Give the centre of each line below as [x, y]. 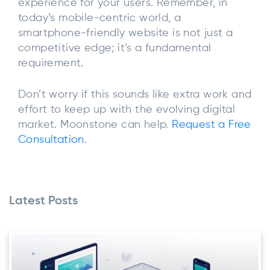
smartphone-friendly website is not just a [126, 33]
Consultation [51, 140]
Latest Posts [43, 201]
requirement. [51, 64]
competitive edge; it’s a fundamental [115, 49]
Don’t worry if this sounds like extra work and [135, 95]
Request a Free [212, 125]
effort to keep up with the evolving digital [127, 110]
